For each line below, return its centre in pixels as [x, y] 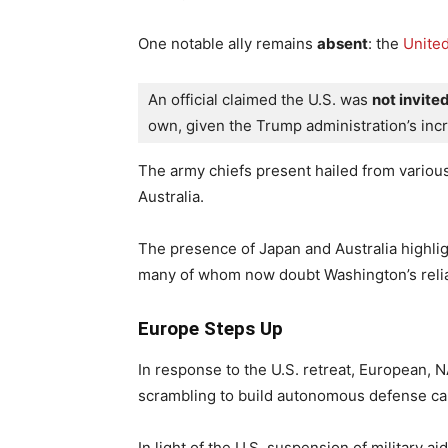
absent [342, 44]
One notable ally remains [227, 44]
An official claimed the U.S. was [260, 100]
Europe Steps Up [210, 329]
